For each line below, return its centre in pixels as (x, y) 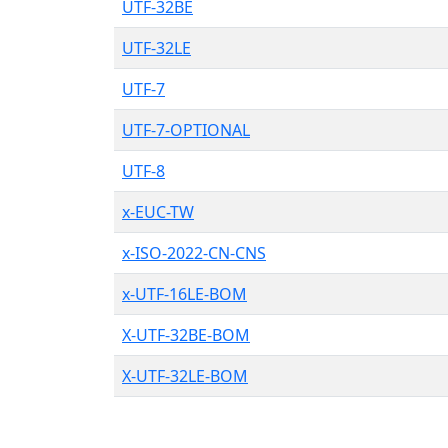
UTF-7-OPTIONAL (186, 129)
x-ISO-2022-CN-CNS (194, 252)
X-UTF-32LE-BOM (185, 375)
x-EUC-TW (158, 211)
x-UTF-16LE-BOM (184, 293)
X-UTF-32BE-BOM (186, 334)
